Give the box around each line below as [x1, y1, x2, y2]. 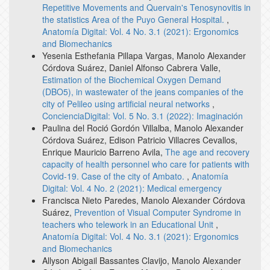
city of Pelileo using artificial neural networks [42, 97, 212, 110]
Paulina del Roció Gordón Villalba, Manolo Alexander [42, 121, 243, 134]
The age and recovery [165, 145, 250, 158]
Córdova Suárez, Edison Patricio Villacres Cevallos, [42, 133, 237, 146]
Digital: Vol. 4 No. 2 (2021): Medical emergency [42, 181, 222, 194]
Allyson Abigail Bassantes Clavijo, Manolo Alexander [42, 254, 241, 266]
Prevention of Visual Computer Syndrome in [74, 206, 241, 218]
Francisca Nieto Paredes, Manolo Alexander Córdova [42, 193, 245, 206]
